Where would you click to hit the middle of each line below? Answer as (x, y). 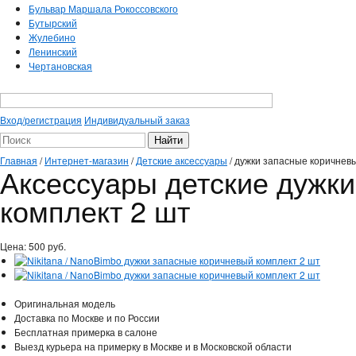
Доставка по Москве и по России (87, 317)
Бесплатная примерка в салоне (86, 331)
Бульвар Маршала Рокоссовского (103, 8)
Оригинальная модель (65, 303)
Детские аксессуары (182, 160)
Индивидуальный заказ (137, 120)
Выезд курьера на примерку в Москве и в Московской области (153, 346)
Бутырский (53, 23)
